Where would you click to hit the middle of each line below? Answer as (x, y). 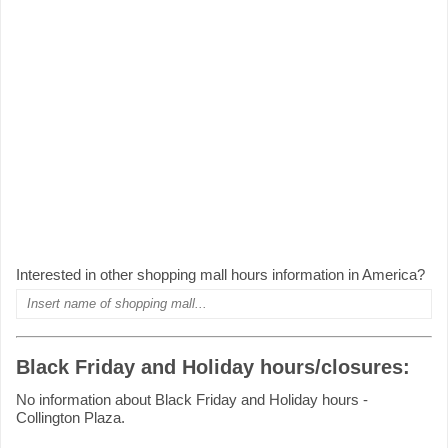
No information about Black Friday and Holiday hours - (192, 400)
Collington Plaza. (70, 418)
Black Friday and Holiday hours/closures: (213, 367)
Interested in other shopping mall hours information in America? (220, 274)
